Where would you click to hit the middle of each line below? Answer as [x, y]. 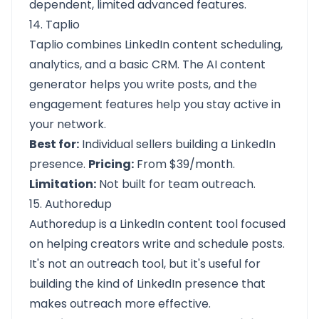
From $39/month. [184, 164]
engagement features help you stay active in [155, 104]
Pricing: [111, 164]
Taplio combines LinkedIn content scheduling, [156, 45]
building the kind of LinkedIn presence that [147, 284]
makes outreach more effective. [120, 304]
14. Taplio [54, 25]
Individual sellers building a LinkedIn [177, 144]
